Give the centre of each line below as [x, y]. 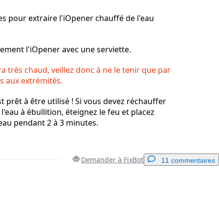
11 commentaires [188, 161]
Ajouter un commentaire [166, 194]
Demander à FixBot [112, 160]
